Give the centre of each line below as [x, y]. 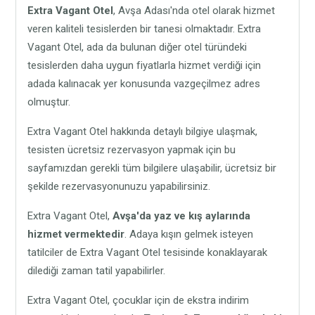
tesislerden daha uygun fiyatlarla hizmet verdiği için [144, 65]
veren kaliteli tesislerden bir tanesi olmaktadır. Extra [144, 28]
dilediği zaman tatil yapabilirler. [97, 270]
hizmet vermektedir [76, 234]
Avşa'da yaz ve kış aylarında [182, 216]
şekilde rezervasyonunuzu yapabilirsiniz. [119, 186]
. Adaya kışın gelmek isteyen [189, 234]
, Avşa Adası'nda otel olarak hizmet [194, 10]
